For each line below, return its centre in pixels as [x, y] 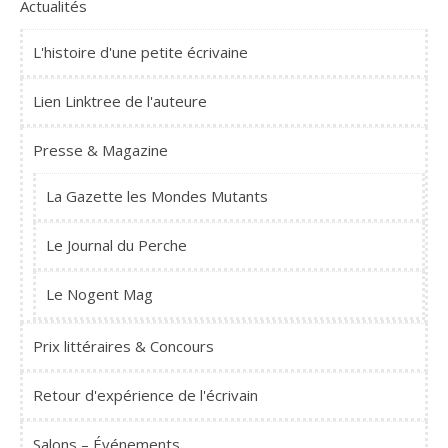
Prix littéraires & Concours [123, 346]
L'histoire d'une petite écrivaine [140, 52]
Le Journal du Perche [116, 245]
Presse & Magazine [100, 150]
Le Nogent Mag [99, 294]
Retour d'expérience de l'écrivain [145, 395]
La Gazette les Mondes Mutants [157, 196]
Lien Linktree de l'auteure [120, 101]
